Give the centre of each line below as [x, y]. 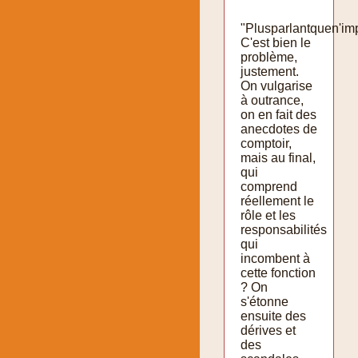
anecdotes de [279, 129]
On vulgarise [276, 86]
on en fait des [278, 114]
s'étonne [265, 301]
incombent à [275, 258]
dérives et [268, 330]
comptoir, [266, 143]
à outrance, [272, 100]
